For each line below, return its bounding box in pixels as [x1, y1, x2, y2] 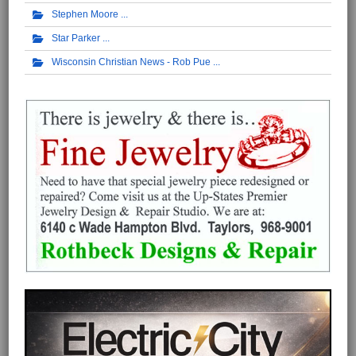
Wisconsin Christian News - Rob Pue [52, 56, 211, 68]
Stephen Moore [52, 9, 118, 21]
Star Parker [52, 33, 100, 44]
